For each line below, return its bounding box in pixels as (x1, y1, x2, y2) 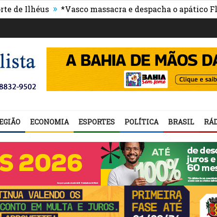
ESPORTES (78, 117, 115, 126)
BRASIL (168, 117, 194, 126)
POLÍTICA (124, 117, 158, 126)
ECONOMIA (30, 117, 69, 126)
